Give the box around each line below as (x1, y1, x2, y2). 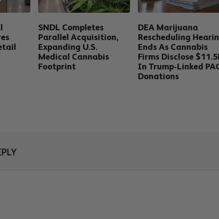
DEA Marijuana (138, 22, 198, 32)
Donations (138, 71, 179, 81)
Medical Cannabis (38, 51, 109, 62)
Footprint (38, 61, 76, 71)
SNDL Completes (38, 22, 104, 32)
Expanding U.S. (38, 42, 98, 52)
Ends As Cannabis (138, 42, 208, 52)
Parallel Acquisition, (38, 32, 119, 42)
